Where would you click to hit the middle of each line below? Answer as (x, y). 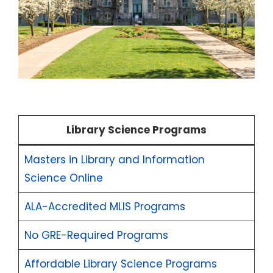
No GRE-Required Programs (96, 235)
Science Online (63, 178)
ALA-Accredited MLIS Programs (105, 206)
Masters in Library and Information (114, 159)
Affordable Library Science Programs (120, 264)
